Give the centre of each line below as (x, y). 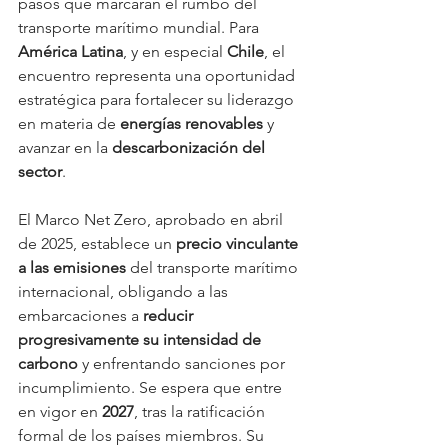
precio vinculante (239, 243)
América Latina (70, 51)
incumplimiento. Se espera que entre (152, 387)
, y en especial (175, 51)
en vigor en (60, 411)
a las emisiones (72, 267)
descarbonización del (190, 147)
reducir (170, 315)
